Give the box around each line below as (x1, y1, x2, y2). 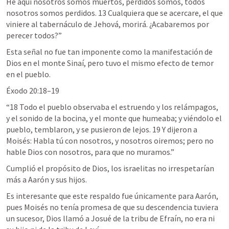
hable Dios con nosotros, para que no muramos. (6, 147, 171, 157)
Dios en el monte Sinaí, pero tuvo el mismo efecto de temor (6, 58, 214, 68)
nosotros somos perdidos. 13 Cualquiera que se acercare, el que (6, 8, 223, 18)
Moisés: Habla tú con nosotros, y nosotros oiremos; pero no (6, 135, 214, 146)
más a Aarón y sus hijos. (6, 174, 87, 185)
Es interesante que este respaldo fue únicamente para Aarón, (6, 191, 218, 201)
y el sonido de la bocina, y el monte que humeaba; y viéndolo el (6, 113, 222, 123)
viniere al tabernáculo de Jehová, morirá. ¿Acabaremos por (6, 19, 209, 29)
